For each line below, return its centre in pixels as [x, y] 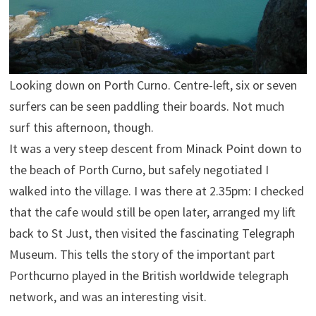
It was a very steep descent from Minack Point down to [155, 148]
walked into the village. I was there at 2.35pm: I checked [156, 190]
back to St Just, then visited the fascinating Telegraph [152, 233]
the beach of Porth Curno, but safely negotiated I [139, 169]
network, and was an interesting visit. [108, 296]
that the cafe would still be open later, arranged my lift [152, 212]
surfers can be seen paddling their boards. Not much [146, 106]
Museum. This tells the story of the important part [142, 254]
